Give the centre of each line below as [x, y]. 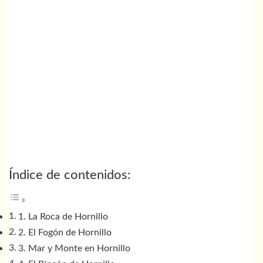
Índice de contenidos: [70, 176]
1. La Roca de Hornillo [63, 217]
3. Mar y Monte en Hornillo [75, 249]
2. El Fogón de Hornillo [65, 233]
